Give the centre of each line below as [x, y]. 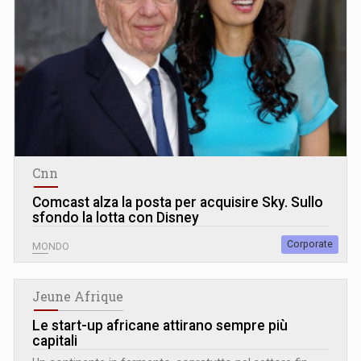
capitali [55, 340]
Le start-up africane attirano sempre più [160, 325]
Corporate [310, 244]
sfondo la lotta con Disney [116, 217]
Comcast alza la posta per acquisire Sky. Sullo [178, 202]
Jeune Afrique [78, 296]
